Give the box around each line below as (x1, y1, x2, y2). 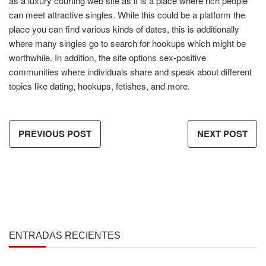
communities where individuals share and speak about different (9, 65, 252, 78)
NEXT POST (197, 127, 248, 140)
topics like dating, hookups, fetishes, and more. (9, 80, 190, 92)
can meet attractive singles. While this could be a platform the (9, 8, 245, 21)
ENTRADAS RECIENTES (9, 230, 121, 240)
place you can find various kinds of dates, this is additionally (9, 23, 239, 35)
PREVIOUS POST (18, 127, 91, 140)
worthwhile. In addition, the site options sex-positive (9, 51, 206, 64)
